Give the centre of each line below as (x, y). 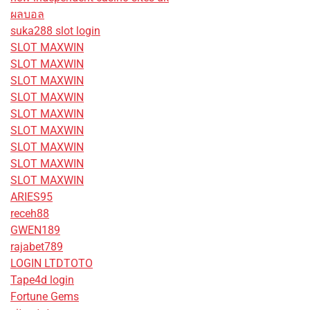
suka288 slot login (55, 30)
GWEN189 (35, 230)
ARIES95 (31, 197)
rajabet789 (37, 246)
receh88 (30, 213)
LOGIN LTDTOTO (52, 263)
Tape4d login (42, 280)
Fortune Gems (45, 296)
